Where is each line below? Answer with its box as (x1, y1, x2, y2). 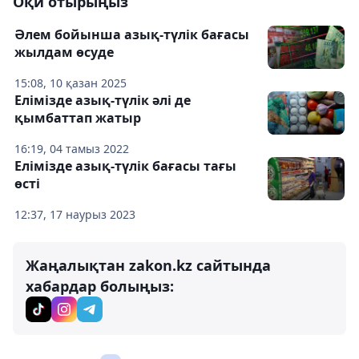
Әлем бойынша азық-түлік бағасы (14, 26, 249, 43)
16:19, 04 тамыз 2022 (14, 141, 129, 156)
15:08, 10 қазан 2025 (14, 75, 127, 91)
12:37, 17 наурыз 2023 (14, 207, 135, 222)
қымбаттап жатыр (14, 109, 141, 127)
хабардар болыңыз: (26, 276, 174, 296)
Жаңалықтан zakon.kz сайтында (26, 256, 271, 275)
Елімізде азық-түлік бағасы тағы (14, 157, 236, 175)
